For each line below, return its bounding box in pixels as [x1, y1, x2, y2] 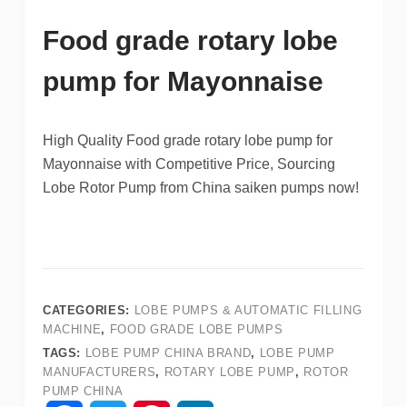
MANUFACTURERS [42, 364, 156, 379]
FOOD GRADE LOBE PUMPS [109, 322, 283, 336]
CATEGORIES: [42, 303, 134, 317]
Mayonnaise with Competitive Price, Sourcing [42, 155, 335, 172]
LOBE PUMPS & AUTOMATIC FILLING [134, 303, 362, 317]
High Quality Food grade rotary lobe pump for [42, 132, 333, 148]
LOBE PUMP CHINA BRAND [84, 345, 252, 360]
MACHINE [42, 322, 102, 336]
